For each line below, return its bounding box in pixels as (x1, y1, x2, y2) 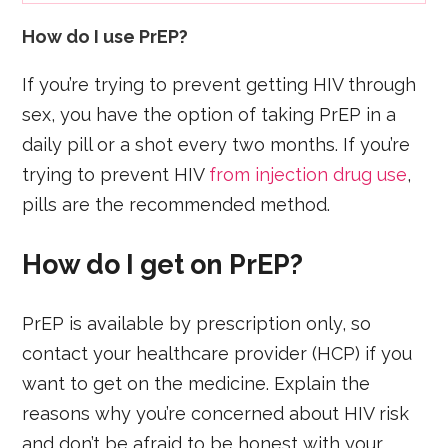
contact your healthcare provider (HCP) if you (22, 343, 413, 365)
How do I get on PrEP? (22, 249, 304, 281)
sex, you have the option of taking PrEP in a (22, 103, 397, 125)
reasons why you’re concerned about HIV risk (22, 403, 410, 425)
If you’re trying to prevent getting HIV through (22, 73, 417, 95)
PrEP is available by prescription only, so (22, 313, 372, 335)
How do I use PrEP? (22, 25, 189, 47)
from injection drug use (209, 163, 408, 185)
